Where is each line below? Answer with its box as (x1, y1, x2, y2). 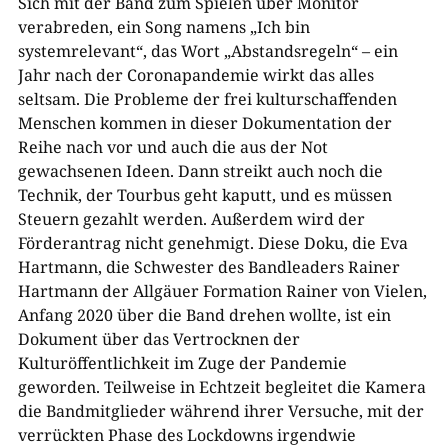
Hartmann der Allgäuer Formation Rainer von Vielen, (17, 280, 427, 302)
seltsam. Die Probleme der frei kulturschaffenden (17, 88, 397, 110)
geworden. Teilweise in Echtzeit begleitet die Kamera (17, 376, 426, 398)
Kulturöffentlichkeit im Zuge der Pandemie (17, 352, 347, 374)
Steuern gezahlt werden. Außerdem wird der (17, 208, 365, 230)
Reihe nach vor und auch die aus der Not (17, 136, 328, 158)
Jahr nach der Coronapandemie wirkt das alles (17, 64, 374, 86)
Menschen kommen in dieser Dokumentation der (17, 112, 392, 134)
